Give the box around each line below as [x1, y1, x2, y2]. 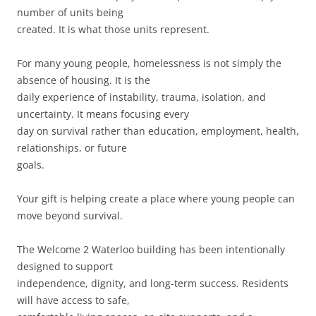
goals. [17, 157, 44, 171]
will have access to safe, [17, 293, 130, 307]
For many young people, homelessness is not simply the [17, 56, 281, 70]
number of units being [17, 5, 123, 19]
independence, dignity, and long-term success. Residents [17, 276, 288, 290]
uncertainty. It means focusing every [17, 107, 189, 121]
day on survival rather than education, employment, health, [17, 123, 299, 138]
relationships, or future [17, 140, 127, 154]
